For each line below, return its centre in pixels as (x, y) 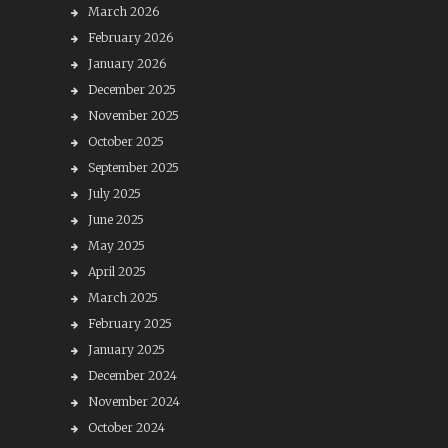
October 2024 (126, 427)
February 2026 (130, 37)
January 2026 (126, 63)
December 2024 (132, 375)
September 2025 (133, 167)
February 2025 (129, 323)
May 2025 (116, 245)
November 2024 (133, 401)
